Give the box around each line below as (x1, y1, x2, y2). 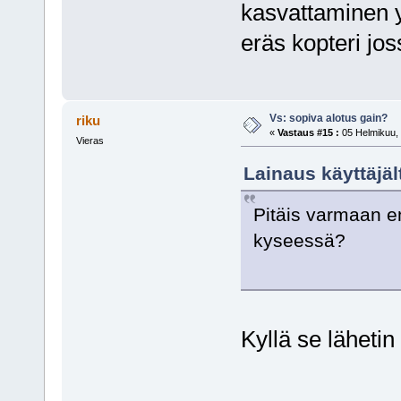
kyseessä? (252, 229, 346, 251)
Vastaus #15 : (277, 126, 339, 138)
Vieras (75, 134, 104, 146)
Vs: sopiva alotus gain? (269, 111, 388, 124)
